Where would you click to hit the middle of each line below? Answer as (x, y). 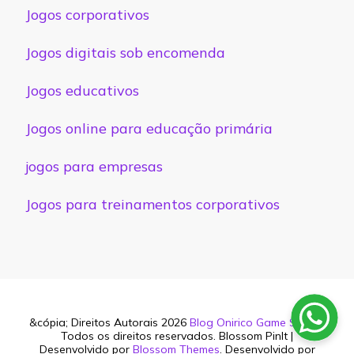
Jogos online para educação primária (149, 128)
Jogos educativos (82, 90)
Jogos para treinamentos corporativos (153, 204)
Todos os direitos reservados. (140, 335)
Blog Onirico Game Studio (256, 322)
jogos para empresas (94, 166)
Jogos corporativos (87, 14)
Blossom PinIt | (256, 335)
